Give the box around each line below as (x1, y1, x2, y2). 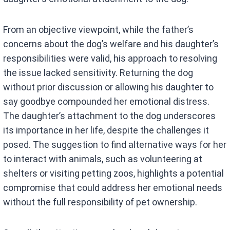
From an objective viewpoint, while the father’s (3, 24, 194, 35)
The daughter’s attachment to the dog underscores (3, 110, 216, 121)
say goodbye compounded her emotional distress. (3, 95, 210, 107)
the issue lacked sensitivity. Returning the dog (3, 67, 194, 78)
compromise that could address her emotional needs (3, 182, 223, 193)
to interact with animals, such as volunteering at (3, 153, 203, 164)
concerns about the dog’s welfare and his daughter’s (3, 38, 219, 49)
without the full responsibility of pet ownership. (3, 196, 198, 207)
